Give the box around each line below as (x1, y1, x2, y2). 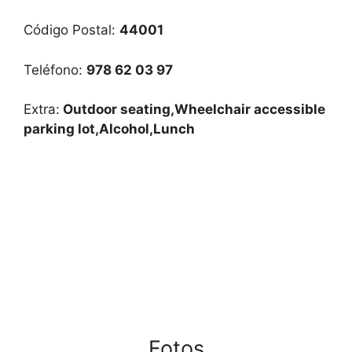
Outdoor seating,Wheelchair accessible (60, 101, 325, 117)
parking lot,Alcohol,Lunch (24, 121, 195, 137)
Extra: (24, 101, 60, 117)
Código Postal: (24, 22, 119, 38)
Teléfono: (24, 61, 86, 78)
